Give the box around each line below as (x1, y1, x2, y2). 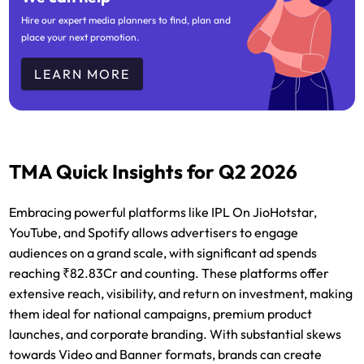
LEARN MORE (34, 65, 131, 82)
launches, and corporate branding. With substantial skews (9, 325, 342, 342)
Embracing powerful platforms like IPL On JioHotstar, (9, 203, 318, 220)
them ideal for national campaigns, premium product (9, 305, 313, 322)
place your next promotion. (21, 31, 140, 44)
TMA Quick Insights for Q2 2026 (9, 158, 298, 184)
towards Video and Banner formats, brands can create (9, 345, 323, 362)
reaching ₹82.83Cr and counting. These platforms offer (9, 264, 330, 281)
